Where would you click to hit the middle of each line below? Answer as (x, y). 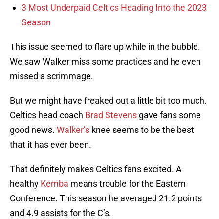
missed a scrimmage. (52, 76)
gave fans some (169, 115)
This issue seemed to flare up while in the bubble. (105, 47)
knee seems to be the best (142, 130)
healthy (25, 184)
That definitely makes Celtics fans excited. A (96, 169)
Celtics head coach (47, 115)
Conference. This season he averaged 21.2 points (106, 198)
